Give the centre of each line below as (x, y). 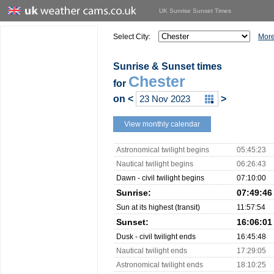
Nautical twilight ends (152, 251)
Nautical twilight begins (155, 164)
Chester (157, 81)
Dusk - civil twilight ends (156, 237)
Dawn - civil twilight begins (160, 178)
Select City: (132, 37)
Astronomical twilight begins (163, 150)
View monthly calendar (162, 124)
